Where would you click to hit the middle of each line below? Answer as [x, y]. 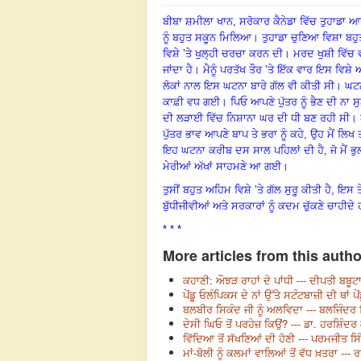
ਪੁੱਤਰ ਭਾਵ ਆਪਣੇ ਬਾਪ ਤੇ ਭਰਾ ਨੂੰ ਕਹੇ [233, 134]
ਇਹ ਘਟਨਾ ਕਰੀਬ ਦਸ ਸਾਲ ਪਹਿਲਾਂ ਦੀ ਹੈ [243, 150]
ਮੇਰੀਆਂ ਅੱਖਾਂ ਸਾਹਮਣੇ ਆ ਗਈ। [226, 166]
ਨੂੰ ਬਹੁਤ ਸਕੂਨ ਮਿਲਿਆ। [211, 37]
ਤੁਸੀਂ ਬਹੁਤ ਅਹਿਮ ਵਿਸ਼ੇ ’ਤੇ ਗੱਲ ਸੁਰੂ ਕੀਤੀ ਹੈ [247, 189]
